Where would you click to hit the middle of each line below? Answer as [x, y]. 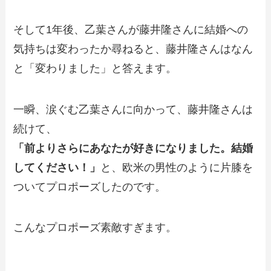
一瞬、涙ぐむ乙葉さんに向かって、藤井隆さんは [133, 109]
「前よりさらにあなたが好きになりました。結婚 [133, 148]
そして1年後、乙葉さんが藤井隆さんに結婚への [131, 29]
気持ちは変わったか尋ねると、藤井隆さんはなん [133, 49]
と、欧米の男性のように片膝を [177, 167]
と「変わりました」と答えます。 [95, 68]
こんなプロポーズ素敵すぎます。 [95, 228]
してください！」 [57, 167]
